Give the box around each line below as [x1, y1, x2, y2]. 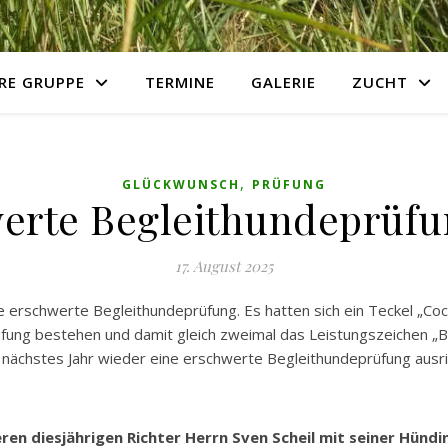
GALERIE [251, 72, 316, 92]
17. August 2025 [175, 256, 273, 276]
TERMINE [145, 72, 215, 92]
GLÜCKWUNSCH [122, 176, 240, 193]
